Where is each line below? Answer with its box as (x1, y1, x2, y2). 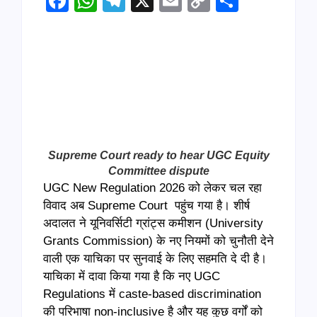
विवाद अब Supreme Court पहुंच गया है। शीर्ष (43, 199, 250, 213)
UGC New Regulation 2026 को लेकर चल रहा (43, 181, 262, 195)
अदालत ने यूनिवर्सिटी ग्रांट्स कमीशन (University (43, 217, 263, 231)
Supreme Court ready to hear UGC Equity (47, 149, 270, 162)
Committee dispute (108, 165, 209, 178)
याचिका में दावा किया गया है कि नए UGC (43, 270, 220, 284)
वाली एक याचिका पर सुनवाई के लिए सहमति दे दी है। (43, 252, 267, 266)
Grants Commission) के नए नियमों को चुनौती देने (43, 234, 274, 248)
